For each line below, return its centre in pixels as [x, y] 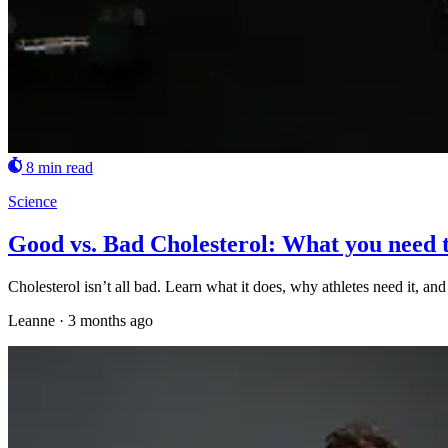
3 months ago [110, 320]
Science [32, 201]
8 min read [59, 167]
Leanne [31, 320]
